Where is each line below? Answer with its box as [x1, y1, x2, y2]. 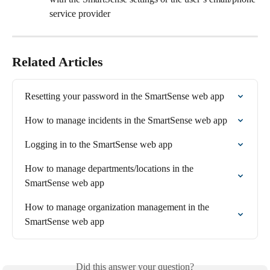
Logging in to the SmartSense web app [25, 139, 172, 149]
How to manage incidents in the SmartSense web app [25, 115, 227, 125]
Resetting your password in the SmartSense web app [25, 90, 224, 101]
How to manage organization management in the [25, 201, 212, 212]
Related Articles [12, 54, 103, 69]
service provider [49, 8, 110, 19]
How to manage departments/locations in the [25, 163, 196, 174]
